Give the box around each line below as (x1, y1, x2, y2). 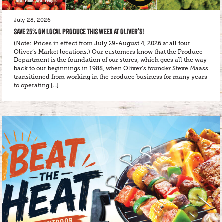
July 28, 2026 (14, 17, 51, 23)
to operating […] (14, 82, 59, 89)
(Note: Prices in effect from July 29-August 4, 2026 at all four (14, 40, 190, 47)
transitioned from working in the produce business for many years (14, 73, 207, 80)
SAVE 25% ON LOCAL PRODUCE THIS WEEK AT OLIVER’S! (14, 27, 144, 36)
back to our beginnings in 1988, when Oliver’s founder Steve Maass (14, 65, 208, 72)
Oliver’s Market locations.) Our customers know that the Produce (14, 48, 203, 55)
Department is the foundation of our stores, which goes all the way (14, 56, 207, 63)
